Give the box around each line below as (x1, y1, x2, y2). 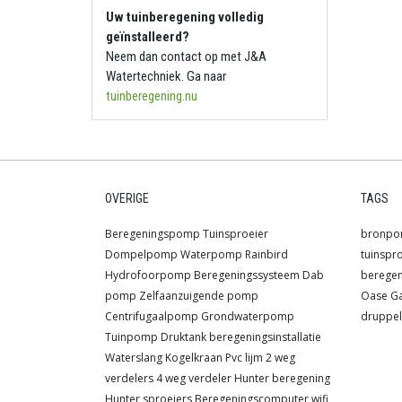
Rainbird (245, 247, 288, 263)
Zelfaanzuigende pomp (139, 288, 258, 304)
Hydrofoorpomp (105, 267, 191, 284)
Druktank (161, 329, 206, 345)
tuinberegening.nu (106, 88, 197, 105)
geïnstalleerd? (106, 29, 189, 46)
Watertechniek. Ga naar (106, 68, 226, 85)
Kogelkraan (165, 350, 223, 366)
